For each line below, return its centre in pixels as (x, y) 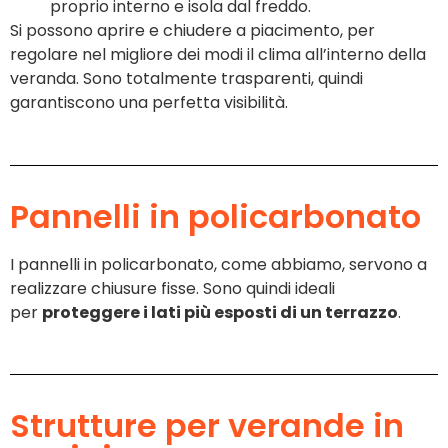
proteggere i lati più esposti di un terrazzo (220, 312)
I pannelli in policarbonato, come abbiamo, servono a (218, 264)
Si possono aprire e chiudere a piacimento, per (192, 31)
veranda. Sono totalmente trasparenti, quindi (186, 79)
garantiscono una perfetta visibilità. (149, 103)
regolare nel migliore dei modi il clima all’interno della (218, 55)
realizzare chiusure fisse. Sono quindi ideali (172, 288)
